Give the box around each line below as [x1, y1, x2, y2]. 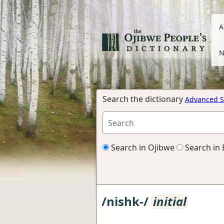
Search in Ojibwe [109, 142, 174, 153]
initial [153, 193, 186, 209]
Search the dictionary [102, 93, 185, 104]
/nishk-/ [101, 193, 151, 209]
